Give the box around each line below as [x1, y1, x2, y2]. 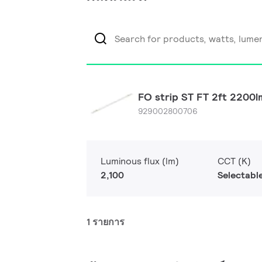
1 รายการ [87, 216, 125, 228]
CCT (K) [218, 155, 251, 167]
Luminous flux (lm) [101, 155, 179, 167]
